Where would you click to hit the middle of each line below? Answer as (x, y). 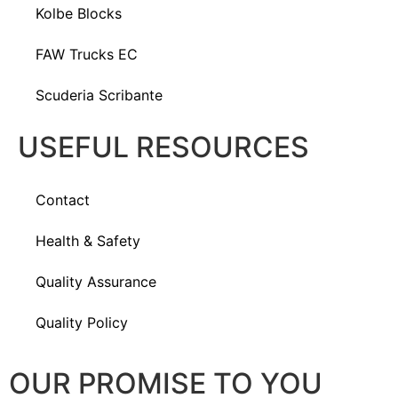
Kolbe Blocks (79, 13)
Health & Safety (88, 241)
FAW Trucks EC (87, 54)
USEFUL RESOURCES (163, 147)
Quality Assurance (96, 282)
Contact (63, 200)
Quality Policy (82, 322)
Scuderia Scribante (99, 95)
